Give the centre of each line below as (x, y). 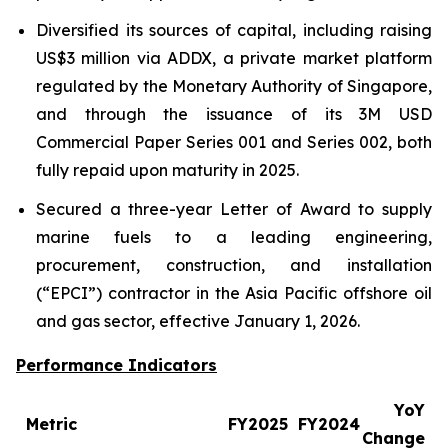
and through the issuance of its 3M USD (234, 114)
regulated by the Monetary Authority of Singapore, (234, 86)
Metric (51, 423)
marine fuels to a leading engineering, (234, 236)
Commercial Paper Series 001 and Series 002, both (234, 142)
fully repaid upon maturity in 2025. (167, 170)
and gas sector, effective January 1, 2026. (198, 320)
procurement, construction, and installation (234, 264)
